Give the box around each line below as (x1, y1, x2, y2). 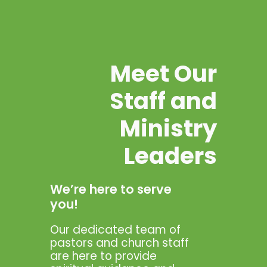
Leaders (124, 139, 217, 173)
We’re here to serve (50, 181, 172, 198)
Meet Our (110, 57, 217, 91)
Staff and (110, 85, 217, 118)
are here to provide (50, 248, 157, 265)
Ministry (120, 112, 217, 145)
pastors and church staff (50, 235, 189, 252)
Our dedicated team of (50, 222, 181, 238)
